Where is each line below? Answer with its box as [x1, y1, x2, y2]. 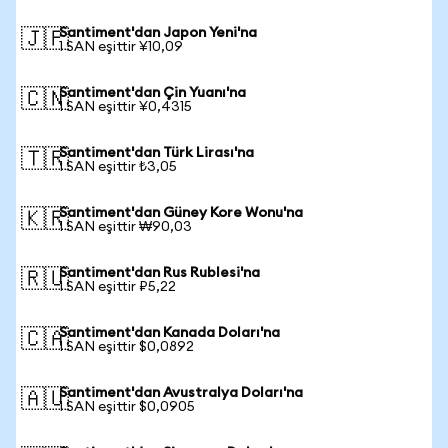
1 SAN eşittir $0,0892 [59, 340, 194, 354]
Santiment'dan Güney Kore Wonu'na [59, 206, 303, 220]
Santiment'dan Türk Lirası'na [59, 146, 254, 160]
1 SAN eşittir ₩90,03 [59, 220, 192, 234]
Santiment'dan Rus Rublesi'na [59, 266, 260, 280]
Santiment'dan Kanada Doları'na [59, 326, 280, 340]
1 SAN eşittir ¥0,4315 [59, 100, 192, 114]
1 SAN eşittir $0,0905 [59, 400, 195, 414]
